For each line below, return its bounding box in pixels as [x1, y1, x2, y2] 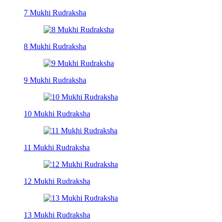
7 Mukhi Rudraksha [24, 8, 86, 17]
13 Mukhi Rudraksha [24, 210, 90, 219]
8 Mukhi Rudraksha [24, 42, 86, 51]
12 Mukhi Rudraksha [24, 176, 90, 185]
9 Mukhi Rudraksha [24, 75, 86, 84]
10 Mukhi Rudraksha [24, 109, 90, 118]
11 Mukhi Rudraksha [24, 143, 90, 152]
